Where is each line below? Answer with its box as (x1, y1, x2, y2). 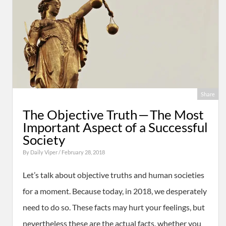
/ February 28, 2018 (59, 149, 105, 155)
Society (23, 132, 65, 147)
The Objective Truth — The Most (23, 107, 204, 122)
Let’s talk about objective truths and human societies (23, 170, 204, 180)
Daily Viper (30, 149, 59, 155)
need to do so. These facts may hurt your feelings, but (23, 202, 205, 212)
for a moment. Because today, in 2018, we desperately (23, 186, 207, 196)
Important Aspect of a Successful (23, 120, 208, 135)
